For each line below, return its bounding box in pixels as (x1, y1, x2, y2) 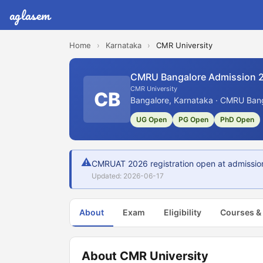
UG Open (136, 115, 167, 124)
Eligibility (164, 207, 201, 217)
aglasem (9, 5, 50, 25)
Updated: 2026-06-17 (92, 171, 164, 180)
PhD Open (220, 115, 254, 124)
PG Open (178, 115, 208, 124)
